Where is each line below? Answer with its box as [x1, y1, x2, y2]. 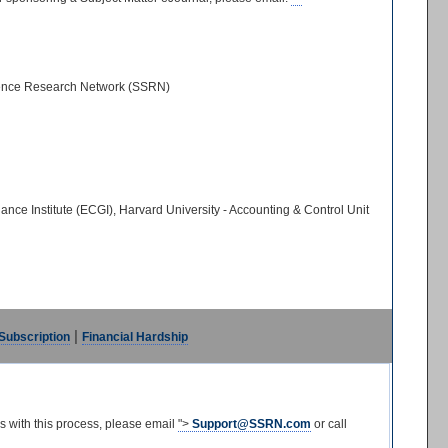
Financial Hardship [82, 330, 188, 344]
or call [310, 416, 347, 431]
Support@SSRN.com [191, 416, 311, 431]
